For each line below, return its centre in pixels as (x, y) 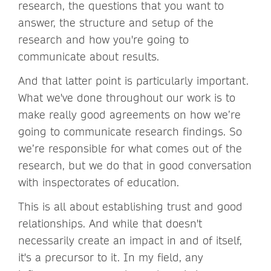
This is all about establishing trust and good (130, 206)
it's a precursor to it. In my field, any (111, 257)
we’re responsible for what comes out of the (130, 148)
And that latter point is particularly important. (133, 80)
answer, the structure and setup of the (116, 22)
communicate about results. (89, 56)
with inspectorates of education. (100, 182)
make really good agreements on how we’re (129, 114)
